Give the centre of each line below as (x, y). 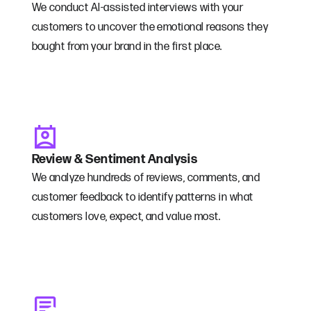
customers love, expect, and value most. (126, 217)
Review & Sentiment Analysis (115, 160)
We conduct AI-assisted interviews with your (137, 8)
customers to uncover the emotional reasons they (150, 28)
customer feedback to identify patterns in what (142, 198)
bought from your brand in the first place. (127, 47)
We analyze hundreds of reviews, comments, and (146, 178)
